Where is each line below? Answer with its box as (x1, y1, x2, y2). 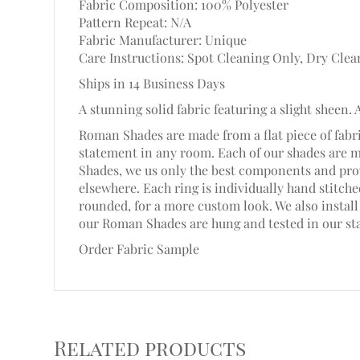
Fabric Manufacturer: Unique (79, 31, 247, 48)
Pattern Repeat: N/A (79, 14, 192, 31)
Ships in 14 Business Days (79, 75, 226, 92)
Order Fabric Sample (79, 240, 200, 257)
